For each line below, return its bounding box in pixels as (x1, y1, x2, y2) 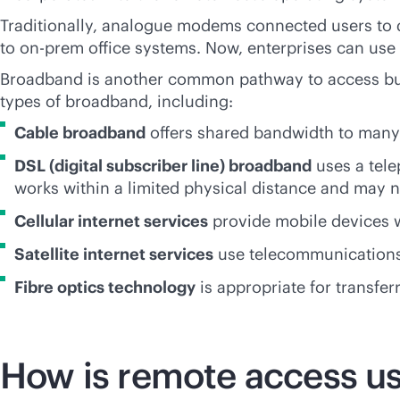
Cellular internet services (14, 211, 208, 231)
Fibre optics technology (14, 277, 196, 297)
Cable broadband (14, 122, 146, 143)
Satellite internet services (14, 244, 213, 264)
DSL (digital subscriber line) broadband (14, 155, 312, 176)
